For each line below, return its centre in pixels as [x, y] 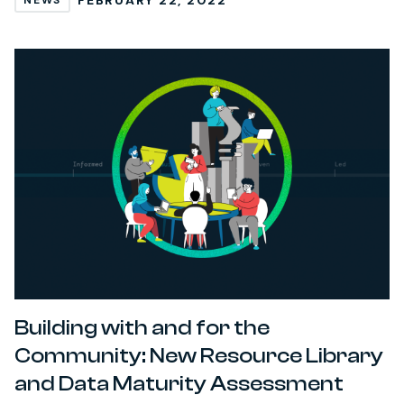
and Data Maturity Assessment [179, 383]
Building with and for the [142, 327]
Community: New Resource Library [199, 355]
